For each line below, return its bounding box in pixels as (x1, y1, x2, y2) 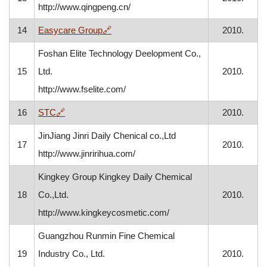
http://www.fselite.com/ (38, 84, 126, 94)
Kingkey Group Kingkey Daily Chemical (38, 172, 193, 182)
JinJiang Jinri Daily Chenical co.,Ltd (38, 131, 176, 141)
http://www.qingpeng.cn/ (38, 2, 131, 12)
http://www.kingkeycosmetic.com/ (38, 207, 170, 218)
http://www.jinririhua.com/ (38, 148, 136, 159)
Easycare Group (38, 25, 103, 35)
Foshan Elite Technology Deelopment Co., (38, 48, 201, 58)
